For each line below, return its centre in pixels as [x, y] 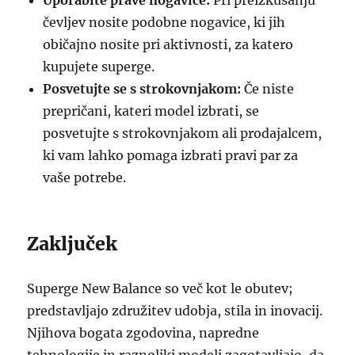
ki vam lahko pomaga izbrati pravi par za [171, 155]
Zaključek [73, 244]
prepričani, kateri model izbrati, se [151, 111]
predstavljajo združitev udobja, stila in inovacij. [175, 311]
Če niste [268, 89]
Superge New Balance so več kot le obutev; [160, 288]
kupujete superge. [99, 67]
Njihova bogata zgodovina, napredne [143, 333]
